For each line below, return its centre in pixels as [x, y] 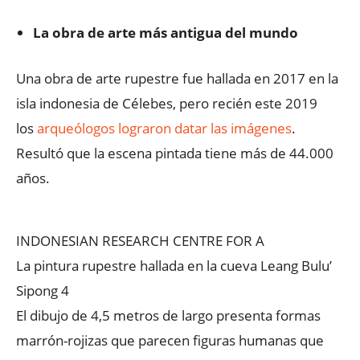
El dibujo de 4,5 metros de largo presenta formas [168, 315]
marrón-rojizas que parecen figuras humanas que [170, 340]
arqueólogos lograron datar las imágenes [164, 128]
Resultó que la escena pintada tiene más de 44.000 [175, 153]
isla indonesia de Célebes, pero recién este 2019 [167, 103]
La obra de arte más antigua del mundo [166, 33]
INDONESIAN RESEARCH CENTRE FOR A [140, 241]
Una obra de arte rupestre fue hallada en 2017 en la [177, 78]
